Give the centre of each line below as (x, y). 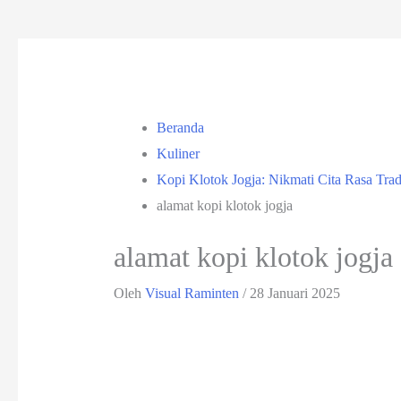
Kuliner (178, 154)
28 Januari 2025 (294, 293)
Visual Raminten (193, 293)
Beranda (180, 128)
